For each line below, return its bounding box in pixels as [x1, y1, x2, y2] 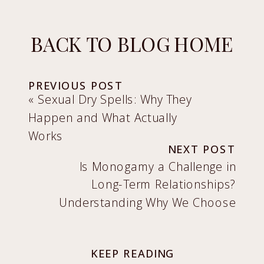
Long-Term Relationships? [91, 176, 236, 193]
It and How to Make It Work [72, 213, 227, 229]
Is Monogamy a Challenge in [79, 158, 236, 174]
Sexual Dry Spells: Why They [38, 91, 192, 107]
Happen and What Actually [28, 110, 177, 126]
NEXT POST [167, 141, 236, 157]
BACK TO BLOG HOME [30, 30, 234, 57]
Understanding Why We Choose [59, 194, 236, 210]
